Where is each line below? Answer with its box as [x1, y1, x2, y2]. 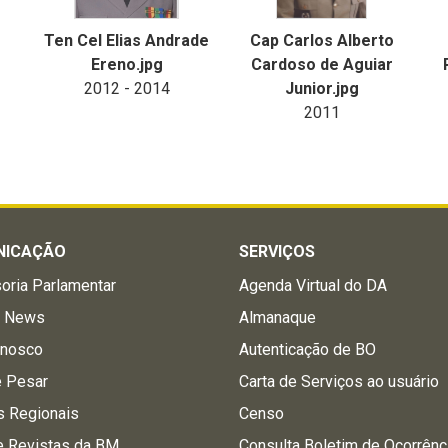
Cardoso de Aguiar [250, 55, 393, 74]
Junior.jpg [284, 79, 359, 98]
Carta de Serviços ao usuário [239, 372, 440, 391]
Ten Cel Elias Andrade [44, 31, 209, 50]
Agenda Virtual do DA [239, 276, 388, 295]
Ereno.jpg [90, 55, 163, 74]
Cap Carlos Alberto [249, 31, 394, 50]
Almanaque [239, 308, 317, 327]
